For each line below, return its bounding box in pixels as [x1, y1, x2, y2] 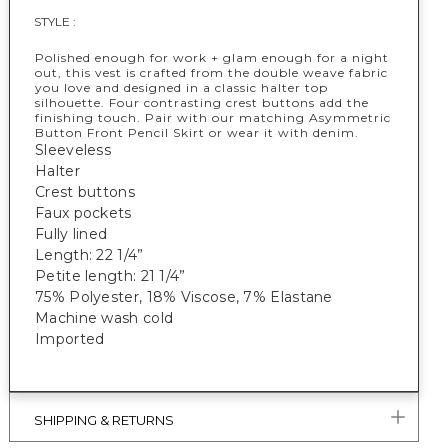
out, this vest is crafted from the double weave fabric [35, 65, 388, 80]
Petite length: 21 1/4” [35, 267, 186, 285]
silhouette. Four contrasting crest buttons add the [35, 95, 369, 110]
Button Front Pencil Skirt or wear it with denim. [35, 125, 359, 140]
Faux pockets [35, 204, 132, 222]
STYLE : [34, 14, 76, 29]
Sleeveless [35, 141, 111, 159]
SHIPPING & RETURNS [34, 412, 174, 428]
